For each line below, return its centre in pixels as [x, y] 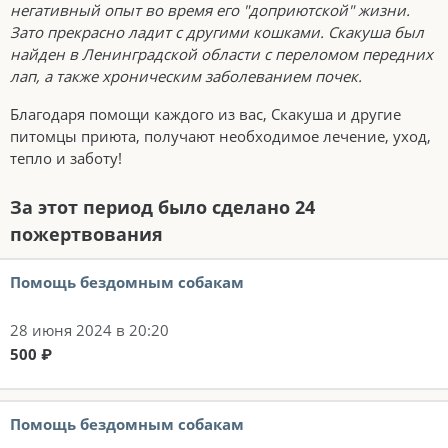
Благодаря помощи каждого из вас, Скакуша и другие [205, 114]
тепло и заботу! [68, 158]
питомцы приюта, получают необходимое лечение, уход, [220, 136]
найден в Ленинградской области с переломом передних [221, 54]
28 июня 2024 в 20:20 [89, 330]
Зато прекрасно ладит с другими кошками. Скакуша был [217, 32]
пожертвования [86, 234]
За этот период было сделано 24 [162, 207]
